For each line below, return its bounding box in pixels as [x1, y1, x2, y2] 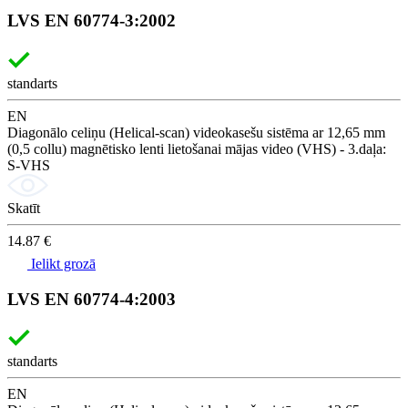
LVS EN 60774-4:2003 [7, 289, 176, 309]
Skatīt [7, 199, 40, 216]
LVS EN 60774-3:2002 [7, 11, 176, 31]
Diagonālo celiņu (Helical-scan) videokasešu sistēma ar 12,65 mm [7, 124, 385, 140]
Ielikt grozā [27, 255, 96, 271]
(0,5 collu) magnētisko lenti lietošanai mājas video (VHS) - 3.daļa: [7, 140, 386, 157]
